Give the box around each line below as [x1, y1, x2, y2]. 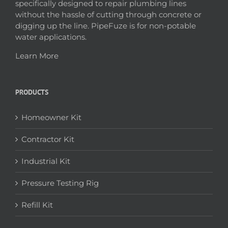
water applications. [15, 32, 87, 42]
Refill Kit [21, 200, 53, 210]
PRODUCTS [15, 88, 48, 97]
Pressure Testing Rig [21, 178, 99, 188]
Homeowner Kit [21, 112, 81, 123]
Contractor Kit [21, 134, 74, 145]
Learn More [15, 51, 59, 61]
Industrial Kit [21, 156, 70, 166]
